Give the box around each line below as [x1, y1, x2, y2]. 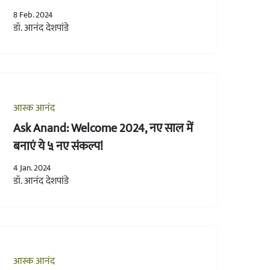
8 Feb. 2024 [13, 7, 53, 22]
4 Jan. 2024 [13, 160, 51, 175]
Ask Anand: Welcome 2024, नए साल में [13, 118, 193, 139]
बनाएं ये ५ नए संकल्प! [13, 136, 103, 157]
